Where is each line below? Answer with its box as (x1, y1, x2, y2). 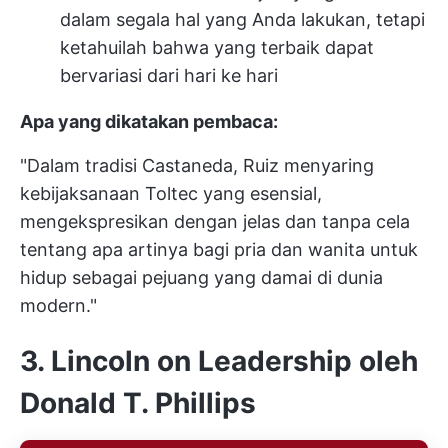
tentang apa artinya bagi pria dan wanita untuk (20, 238, 418, 260)
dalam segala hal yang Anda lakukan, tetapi (60, 8, 425, 30)
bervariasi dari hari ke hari (60, 64, 278, 86)
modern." (20, 294, 97, 316)
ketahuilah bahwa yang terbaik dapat (60, 36, 374, 58)
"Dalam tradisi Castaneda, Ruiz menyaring (20, 154, 374, 176)
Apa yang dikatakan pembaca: (20, 110, 278, 132)
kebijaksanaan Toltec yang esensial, (20, 182, 322, 204)
